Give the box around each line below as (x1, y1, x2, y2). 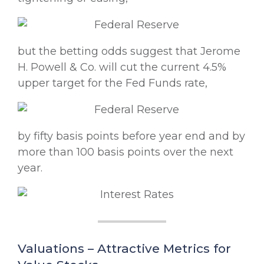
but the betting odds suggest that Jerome (18, 44, 240, 58)
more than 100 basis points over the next (18, 145, 233, 159)
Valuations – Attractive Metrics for (18, 240, 231, 256)
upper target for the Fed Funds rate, (18, 76, 207, 90)
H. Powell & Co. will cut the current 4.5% (18, 60, 226, 74)
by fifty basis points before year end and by (18, 129, 245, 143)
